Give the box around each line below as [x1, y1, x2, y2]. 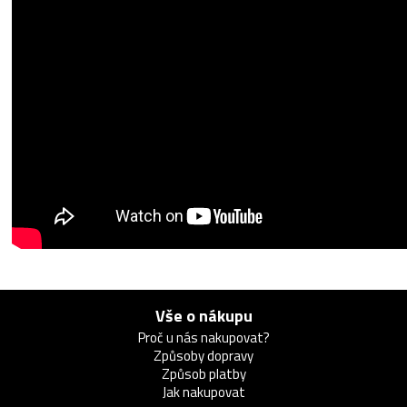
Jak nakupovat [162, 382, 245, 402]
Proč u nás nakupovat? [137, 327, 270, 348]
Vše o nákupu [154, 303, 253, 328]
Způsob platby [161, 363, 246, 384]
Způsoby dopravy [154, 345, 253, 366]
